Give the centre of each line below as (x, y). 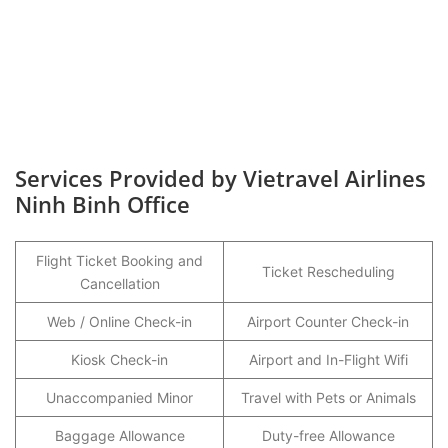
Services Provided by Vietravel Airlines (220, 177)
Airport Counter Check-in (328, 321)
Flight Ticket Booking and (119, 260)
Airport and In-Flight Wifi (328, 359)
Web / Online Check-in (119, 321)
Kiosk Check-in (119, 359)
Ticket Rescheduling (328, 271)
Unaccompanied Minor (119, 397)
